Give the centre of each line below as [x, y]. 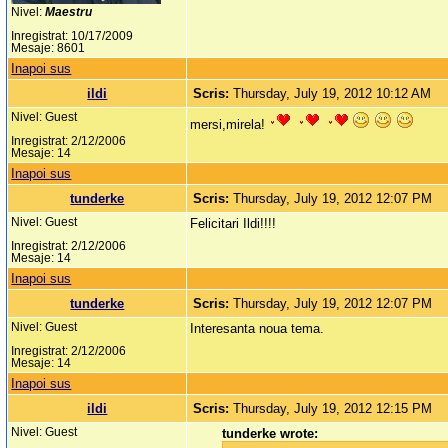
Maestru [69, 12]
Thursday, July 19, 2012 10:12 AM [332, 94]
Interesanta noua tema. [257, 329]
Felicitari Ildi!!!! [233, 224]
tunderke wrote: [270, 434]
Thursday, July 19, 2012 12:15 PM [333, 409]
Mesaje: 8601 [48, 48]
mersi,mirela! [228, 125]
